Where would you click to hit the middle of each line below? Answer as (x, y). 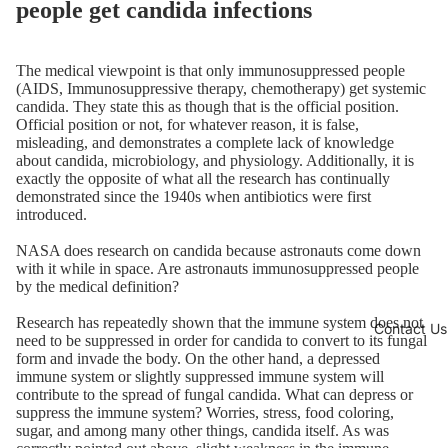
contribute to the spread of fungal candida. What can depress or (214, 395)
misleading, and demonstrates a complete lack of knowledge (205, 143)
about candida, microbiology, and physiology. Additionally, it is (215, 161)
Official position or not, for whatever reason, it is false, (187, 125)
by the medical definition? (97, 287)
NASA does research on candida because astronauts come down (218, 251)
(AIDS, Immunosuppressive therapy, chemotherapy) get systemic (221, 89)
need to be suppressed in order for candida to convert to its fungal (221, 341)
